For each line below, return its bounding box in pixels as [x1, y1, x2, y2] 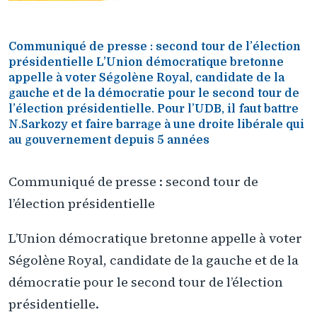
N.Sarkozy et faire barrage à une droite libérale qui [8, 118, 304, 131]
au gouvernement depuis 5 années [8, 134, 209, 146]
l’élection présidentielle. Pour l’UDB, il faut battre [8, 103, 299, 115]
